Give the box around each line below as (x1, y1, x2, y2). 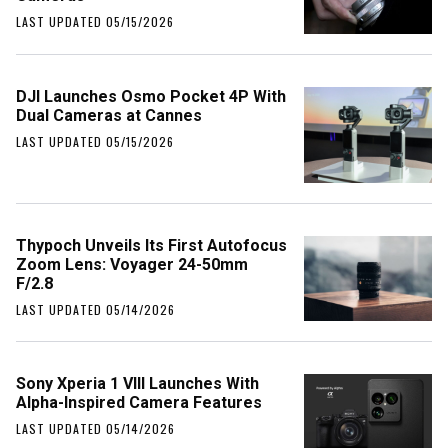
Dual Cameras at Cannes (16, 105, 202, 125)
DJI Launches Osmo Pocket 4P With (16, 86, 286, 106)
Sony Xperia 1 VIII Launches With (16, 373, 259, 393)
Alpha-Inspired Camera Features (16, 392, 262, 412)
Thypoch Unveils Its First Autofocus (16, 235, 287, 255)
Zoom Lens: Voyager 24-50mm (16, 254, 248, 274)
